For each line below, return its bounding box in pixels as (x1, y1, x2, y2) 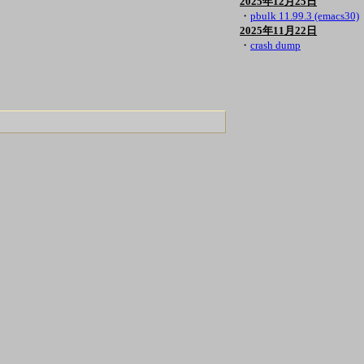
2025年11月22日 (240, 24, 317, 37)
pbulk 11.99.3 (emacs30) (250, 10, 359, 22)
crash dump (250, 39, 301, 51)
